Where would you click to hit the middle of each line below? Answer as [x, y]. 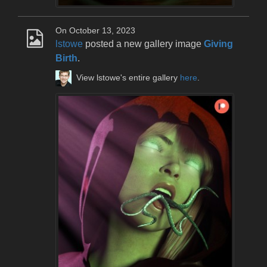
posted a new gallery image [143, 44]
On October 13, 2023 [95, 31]
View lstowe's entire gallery [128, 78]
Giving [218, 44]
